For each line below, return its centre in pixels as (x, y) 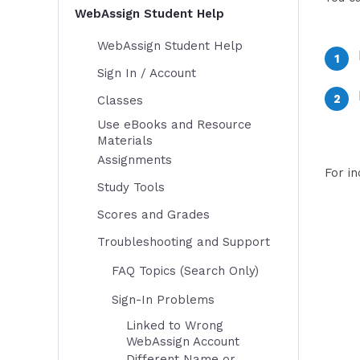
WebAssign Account (183, 342)
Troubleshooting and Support (184, 242)
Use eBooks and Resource (174, 125)
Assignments (135, 160)
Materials (125, 141)
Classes (120, 100)
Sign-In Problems (163, 300)
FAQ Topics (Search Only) (185, 271)
